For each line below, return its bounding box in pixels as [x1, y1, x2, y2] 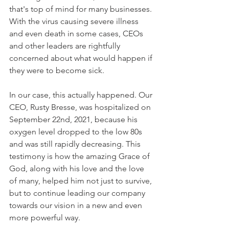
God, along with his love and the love [9, 164, 146, 174]
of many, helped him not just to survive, [9, 176, 154, 186]
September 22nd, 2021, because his [9, 114, 140, 125]
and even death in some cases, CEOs [9, 29, 145, 39]
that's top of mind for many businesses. [9, 4, 154, 14]
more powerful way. [9, 213, 80, 223]
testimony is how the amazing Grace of [9, 151, 152, 162]
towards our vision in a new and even [9, 200, 144, 211]
